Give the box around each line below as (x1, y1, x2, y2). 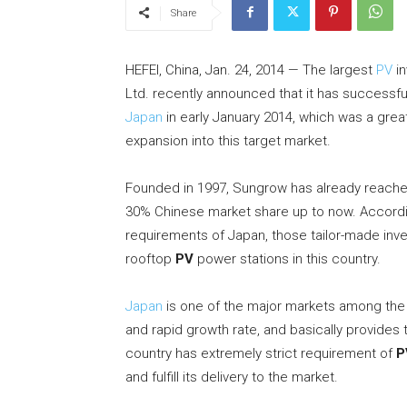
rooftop (125, 251, 175, 268)
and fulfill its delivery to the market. (125, 369, 338, 386)
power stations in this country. (194, 251, 381, 268)
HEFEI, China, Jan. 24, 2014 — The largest (125, 62, 376, 79)
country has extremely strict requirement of (125, 345, 396, 362)
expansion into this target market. (125, 133, 331, 150)
